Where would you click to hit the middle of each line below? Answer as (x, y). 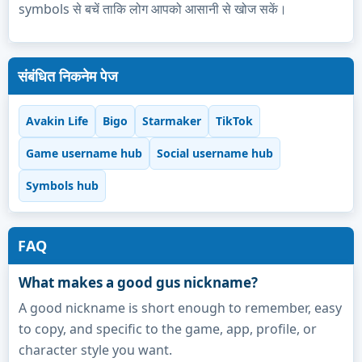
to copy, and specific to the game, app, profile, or (168, 328)
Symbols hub (62, 186)
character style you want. (95, 349)
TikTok (234, 121)
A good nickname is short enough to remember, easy (180, 307)
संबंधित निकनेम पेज (68, 76)
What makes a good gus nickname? (138, 282)
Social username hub (215, 154)
